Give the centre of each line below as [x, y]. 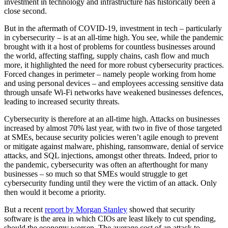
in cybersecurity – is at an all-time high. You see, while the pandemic [114, 38]
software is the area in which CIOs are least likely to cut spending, [110, 219]
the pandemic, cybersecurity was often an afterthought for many [106, 165]
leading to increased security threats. [62, 102]
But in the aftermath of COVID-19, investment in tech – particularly [113, 28]
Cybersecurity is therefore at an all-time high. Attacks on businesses [112, 119]
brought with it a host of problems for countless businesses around [110, 47]
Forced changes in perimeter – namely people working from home [110, 74]
